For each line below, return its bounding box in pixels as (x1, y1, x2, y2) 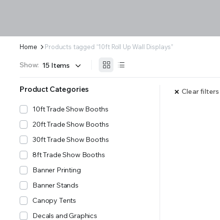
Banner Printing (32, 165, 81, 174)
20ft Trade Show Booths (32, 120, 109, 129)
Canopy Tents (32, 196, 77, 205)
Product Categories (20, 84, 89, 94)
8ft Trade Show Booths (32, 150, 105, 159)
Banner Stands (32, 181, 79, 190)
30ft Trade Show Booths (32, 135, 109, 144)
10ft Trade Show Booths (32, 105, 109, 113)
